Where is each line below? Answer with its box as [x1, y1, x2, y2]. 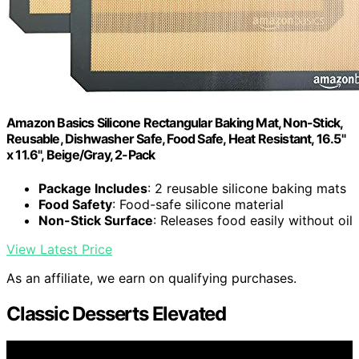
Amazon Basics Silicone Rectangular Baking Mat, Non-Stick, [6, 115, 343, 131]
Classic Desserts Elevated [6, 301, 226, 325]
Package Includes [38, 179, 147, 196]
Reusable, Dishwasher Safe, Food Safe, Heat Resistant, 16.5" [6, 131, 345, 147]
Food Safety [38, 196, 112, 212]
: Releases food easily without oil [153, 212, 353, 228]
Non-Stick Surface [38, 212, 153, 228]
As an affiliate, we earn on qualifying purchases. [6, 269, 296, 286]
